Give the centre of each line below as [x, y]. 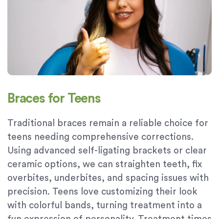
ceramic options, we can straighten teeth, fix [105, 165]
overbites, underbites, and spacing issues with [108, 178]
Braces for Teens [54, 99]
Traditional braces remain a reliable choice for [108, 124]
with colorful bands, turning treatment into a [105, 206]
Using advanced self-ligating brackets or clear [107, 151]
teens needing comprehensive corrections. [100, 137]
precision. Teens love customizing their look [102, 192]
